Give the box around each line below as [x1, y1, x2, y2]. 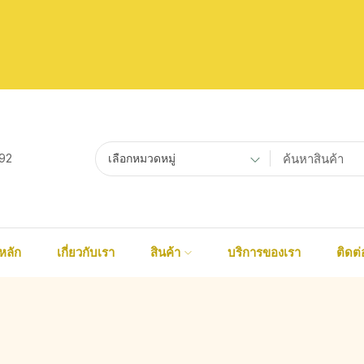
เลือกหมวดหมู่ [108, 150, 176, 165]
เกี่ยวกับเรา [56, 245, 115, 261]
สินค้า [149, 245, 180, 261]
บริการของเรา [227, 245, 301, 261]
